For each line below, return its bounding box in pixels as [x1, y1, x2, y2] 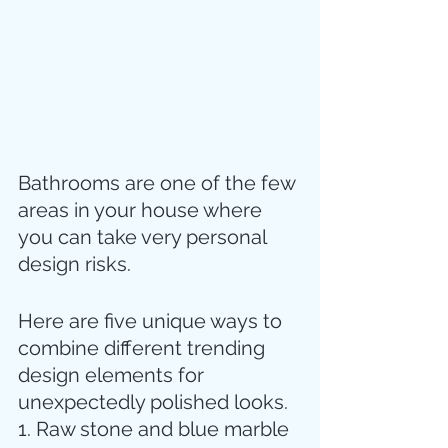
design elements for [18, 363, 209, 388]
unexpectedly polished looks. [18, 390, 288, 415]
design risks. [18, 252, 136, 277]
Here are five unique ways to [18, 309, 287, 334]
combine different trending [18, 336, 270, 361]
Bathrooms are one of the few [18, 171, 300, 196]
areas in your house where [18, 198, 267, 223]
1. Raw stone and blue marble [18, 417, 289, 442]
